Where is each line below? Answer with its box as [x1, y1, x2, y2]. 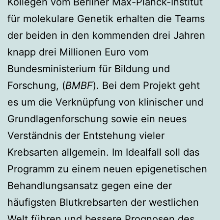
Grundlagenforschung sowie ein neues [7, 112, 187, 125]
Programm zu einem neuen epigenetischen [7, 163, 207, 175]
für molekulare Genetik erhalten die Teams [7, 12, 205, 25]
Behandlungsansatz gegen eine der [7, 179, 172, 192]
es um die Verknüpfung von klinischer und [7, 96, 203, 108]
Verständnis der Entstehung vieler [7, 129, 165, 141]
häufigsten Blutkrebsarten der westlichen [7, 196, 199, 208]
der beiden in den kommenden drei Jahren [7, 29, 205, 41]
